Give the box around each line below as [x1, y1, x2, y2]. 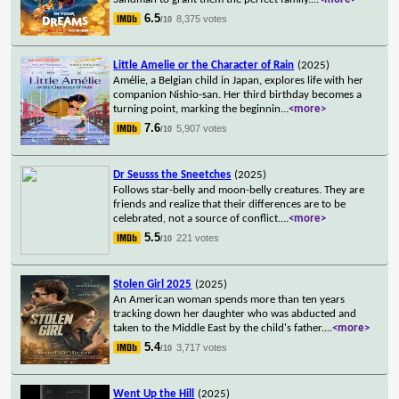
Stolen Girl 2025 [113, 278, 192, 290]
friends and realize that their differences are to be [113, 198, 346, 210]
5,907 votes [176, 122, 228, 134]
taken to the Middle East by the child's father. [113, 322, 325, 334]
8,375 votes [176, 12, 228, 24]
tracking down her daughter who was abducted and [113, 307, 357, 320]
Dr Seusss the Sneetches [113, 168, 232, 181]
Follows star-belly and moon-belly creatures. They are [113, 183, 365, 196]
